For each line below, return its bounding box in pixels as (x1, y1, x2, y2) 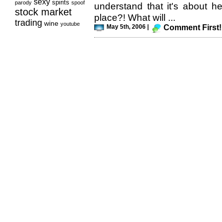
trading (15, 18, 42, 28)
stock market (15, 6, 72, 17)
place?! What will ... (94, 12, 175, 23)
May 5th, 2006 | (107, 23, 149, 30)
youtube (60, 21, 80, 27)
